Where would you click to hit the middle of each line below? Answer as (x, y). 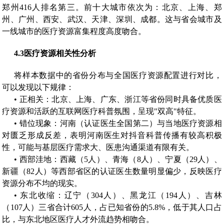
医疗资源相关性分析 (60, 53)
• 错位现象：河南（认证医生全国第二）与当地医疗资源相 (118, 123)
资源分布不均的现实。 (42, 183)
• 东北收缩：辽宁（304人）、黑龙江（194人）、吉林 (118, 195)
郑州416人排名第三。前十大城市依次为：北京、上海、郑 (112, 7)
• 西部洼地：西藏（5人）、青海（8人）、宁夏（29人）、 (118, 159)
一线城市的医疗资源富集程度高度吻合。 (74, 31)
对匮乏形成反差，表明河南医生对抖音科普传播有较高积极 (112, 135)
